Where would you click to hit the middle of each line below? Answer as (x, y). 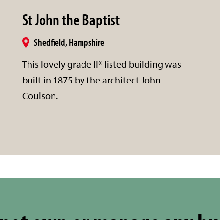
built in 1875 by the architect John (92, 80)
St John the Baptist (71, 19)
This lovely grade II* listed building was (102, 64)
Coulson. (40, 95)
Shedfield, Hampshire (69, 42)
